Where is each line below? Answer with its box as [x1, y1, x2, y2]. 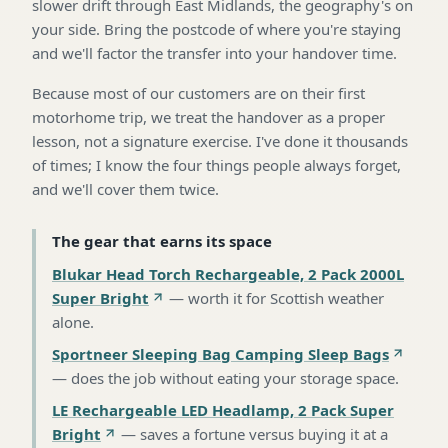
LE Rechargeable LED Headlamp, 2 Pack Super [52, 399, 394, 420]
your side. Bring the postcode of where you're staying [32, 18, 401, 39]
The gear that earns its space [52, 230, 272, 251]
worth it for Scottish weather [188, 287, 384, 308]
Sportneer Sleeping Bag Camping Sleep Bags [52, 343, 389, 364]
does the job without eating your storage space [71, 367, 395, 388]
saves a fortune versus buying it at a [140, 423, 388, 444]
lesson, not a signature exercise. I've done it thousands [32, 130, 408, 151]
